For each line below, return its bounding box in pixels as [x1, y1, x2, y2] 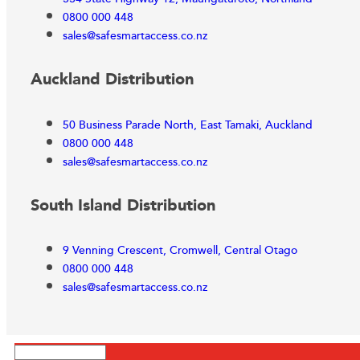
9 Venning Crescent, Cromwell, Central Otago [63, 242, 297, 260]
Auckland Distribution [31, 67, 194, 93]
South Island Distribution [31, 193, 215, 219]
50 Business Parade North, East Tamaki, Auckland [63, 116, 313, 134]
